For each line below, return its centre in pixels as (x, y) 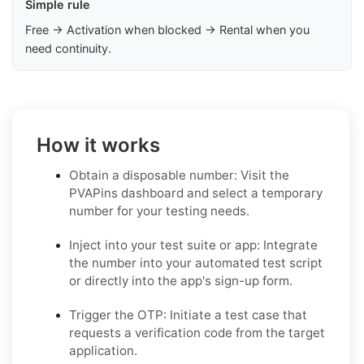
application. (103, 351)
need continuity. (68, 49)
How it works (98, 145)
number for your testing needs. (159, 211)
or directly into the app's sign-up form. (181, 281)
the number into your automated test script (196, 263)
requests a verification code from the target (197, 333)
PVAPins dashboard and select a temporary (196, 193)
